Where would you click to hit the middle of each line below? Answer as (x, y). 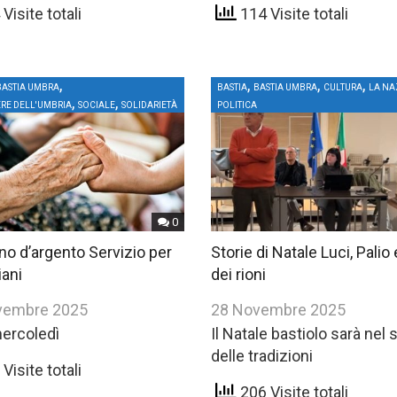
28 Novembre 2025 (279, 310)
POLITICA (237, 105)
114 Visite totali (293, 13)
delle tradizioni (262, 356)
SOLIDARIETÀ (149, 105)
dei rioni (239, 275)
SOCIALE (96, 105)
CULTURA (343, 88)
